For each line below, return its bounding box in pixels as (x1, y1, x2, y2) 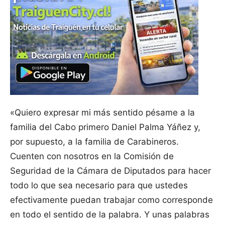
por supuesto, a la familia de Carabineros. (10, 137, 179, 147)
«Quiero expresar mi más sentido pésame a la (10, 107, 195, 118)
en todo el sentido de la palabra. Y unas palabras (10, 209, 209, 220)
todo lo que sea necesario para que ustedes (10, 180, 188, 191)
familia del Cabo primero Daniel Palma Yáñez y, (10, 122, 200, 133)
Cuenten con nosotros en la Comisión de (10, 151, 174, 162)
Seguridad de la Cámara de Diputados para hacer (10, 166, 211, 176)
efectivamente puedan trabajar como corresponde (10, 195, 213, 205)
